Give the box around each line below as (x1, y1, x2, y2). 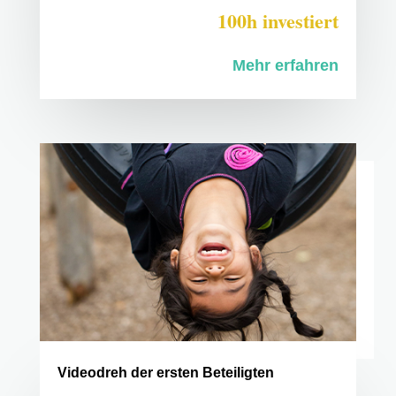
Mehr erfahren (232, 57, 339, 75)
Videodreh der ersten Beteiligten (57, 365, 274, 381)
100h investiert (217, 6, 339, 36)
